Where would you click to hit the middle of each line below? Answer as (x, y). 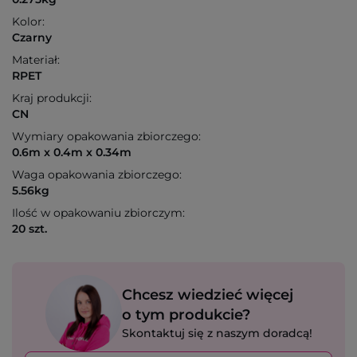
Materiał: (36, 60)
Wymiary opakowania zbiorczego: (106, 137)
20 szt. (29, 229)
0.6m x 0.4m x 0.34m (72, 153)
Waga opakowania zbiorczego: (97, 175)
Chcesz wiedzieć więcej (207, 295)
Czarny (32, 38)
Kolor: (28, 22)
